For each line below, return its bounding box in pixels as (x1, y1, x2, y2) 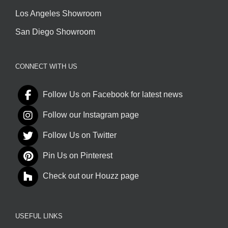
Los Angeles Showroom (15, 9, 101, 18)
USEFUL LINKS (15, 212, 63, 220)
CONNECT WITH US (15, 63, 77, 71)
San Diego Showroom (15, 27, 95, 37)
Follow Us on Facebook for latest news (43, 90, 183, 99)
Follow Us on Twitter (43, 131, 117, 140)
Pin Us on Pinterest (43, 151, 112, 160)
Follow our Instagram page (43, 110, 139, 120)
